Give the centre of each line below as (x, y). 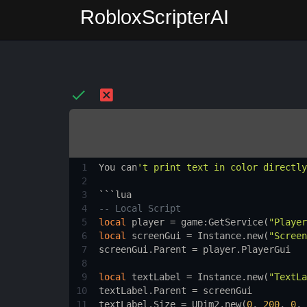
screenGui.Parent (142, 249)
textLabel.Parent (142, 291)
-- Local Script (139, 208)
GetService (235, 222)
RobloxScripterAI (154, 17)
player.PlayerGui (246, 249)
